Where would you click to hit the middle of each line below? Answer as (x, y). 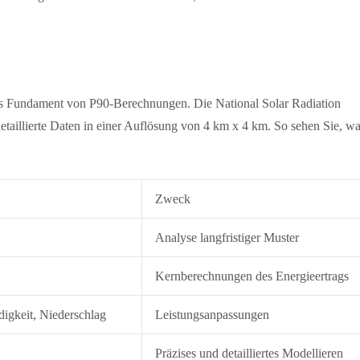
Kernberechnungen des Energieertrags (252, 276)
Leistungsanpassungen (212, 315)
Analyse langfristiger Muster (227, 238)
